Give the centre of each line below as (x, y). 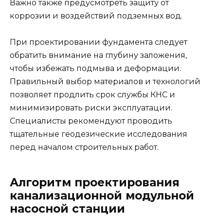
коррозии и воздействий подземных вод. (96, 16)
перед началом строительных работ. (84, 147)
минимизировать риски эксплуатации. (91, 108)
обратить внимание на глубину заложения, (98, 55)
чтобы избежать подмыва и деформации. (95, 69)
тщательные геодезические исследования (99, 134)
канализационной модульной (102, 196)
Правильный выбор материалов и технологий (105, 82)
